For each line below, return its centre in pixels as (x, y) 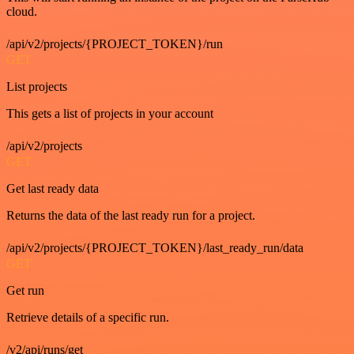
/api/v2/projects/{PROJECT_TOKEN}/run (115, 43)
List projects (37, 86)
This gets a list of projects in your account (110, 113)
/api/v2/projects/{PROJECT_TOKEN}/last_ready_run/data (155, 247)
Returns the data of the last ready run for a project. (131, 215)
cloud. (22, 11)
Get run (25, 290)
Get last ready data (53, 188)
